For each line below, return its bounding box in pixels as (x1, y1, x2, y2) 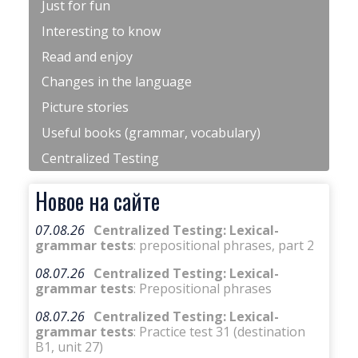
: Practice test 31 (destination (133, 322, 305, 340)
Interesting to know (42, 22, 161, 40)
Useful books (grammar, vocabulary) (42, 123, 261, 141)
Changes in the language (42, 73, 192, 91)
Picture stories (42, 98, 129, 117)
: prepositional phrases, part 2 (133, 236, 314, 254)
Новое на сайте (35, 185, 160, 218)
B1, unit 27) (35, 337, 103, 356)
